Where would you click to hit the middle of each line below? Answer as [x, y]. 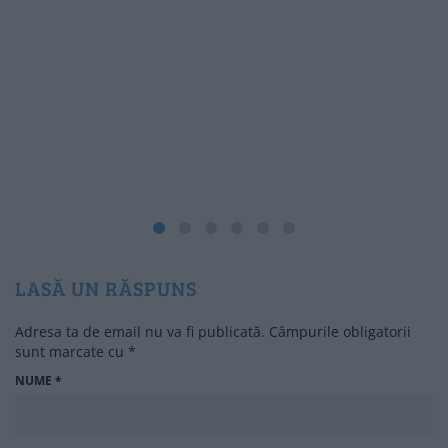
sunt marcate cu [71, 351]
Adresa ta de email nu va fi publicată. [140, 331]
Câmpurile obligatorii [340, 331]
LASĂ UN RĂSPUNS [106, 287]
